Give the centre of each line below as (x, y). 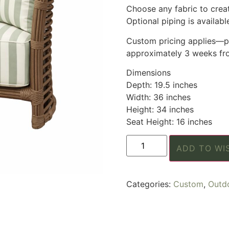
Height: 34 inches (160, 110)
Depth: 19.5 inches (162, 85)
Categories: (150, 184)
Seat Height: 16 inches (169, 122)
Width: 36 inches (158, 97)
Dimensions (148, 73)
